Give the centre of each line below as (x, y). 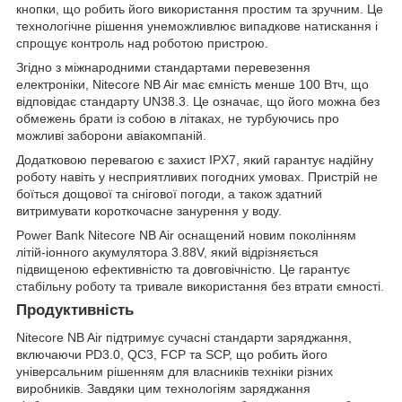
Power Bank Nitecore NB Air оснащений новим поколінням (186, 236)
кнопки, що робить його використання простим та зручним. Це (200, 9)
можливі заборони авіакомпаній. (111, 136)
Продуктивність (75, 310)
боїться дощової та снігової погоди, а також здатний (169, 194)
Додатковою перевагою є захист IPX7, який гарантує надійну (195, 160)
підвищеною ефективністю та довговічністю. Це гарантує (183, 270)
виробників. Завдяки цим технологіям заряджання (163, 388)
